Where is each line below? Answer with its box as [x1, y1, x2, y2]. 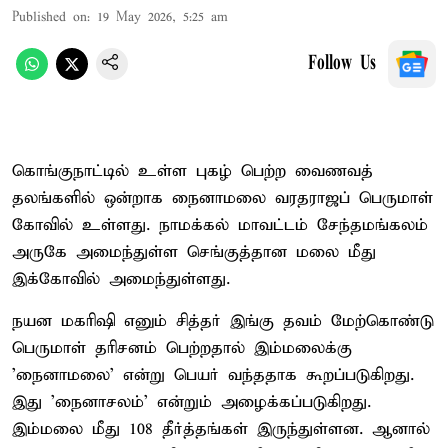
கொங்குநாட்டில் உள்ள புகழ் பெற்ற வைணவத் [12, 160, 373, 182]
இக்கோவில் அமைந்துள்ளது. [12, 268, 230, 290]
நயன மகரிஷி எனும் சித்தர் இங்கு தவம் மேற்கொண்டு [12, 310, 434, 332]
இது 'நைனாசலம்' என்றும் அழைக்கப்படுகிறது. [12, 391, 371, 413]
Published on [12, 8, 87, 26]
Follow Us [308, 53, 376, 74]
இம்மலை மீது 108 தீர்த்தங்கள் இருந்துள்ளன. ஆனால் [12, 418, 430, 440]
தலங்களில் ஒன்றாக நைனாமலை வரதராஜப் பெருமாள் [12, 187, 433, 209]
